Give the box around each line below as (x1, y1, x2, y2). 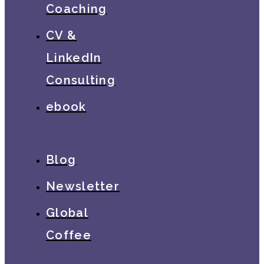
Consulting (46, 72, 116, 87)
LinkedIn (46, 50, 102, 65)
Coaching (46, 1, 107, 16)
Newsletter (46, 179, 120, 193)
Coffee (46, 227, 91, 242)
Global (46, 205, 88, 220)
